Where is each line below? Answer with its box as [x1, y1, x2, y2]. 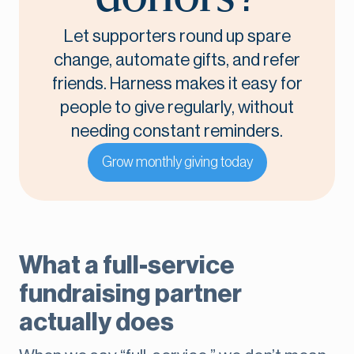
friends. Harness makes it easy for [51, 75, 303, 93]
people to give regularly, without [60, 99, 294, 117]
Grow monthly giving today [101, 155, 253, 170]
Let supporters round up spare [63, 28, 291, 46]
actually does [19, 310, 174, 336]
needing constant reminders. [71, 122, 283, 141]
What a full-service [19, 253, 235, 279]
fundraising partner [19, 281, 242, 307]
